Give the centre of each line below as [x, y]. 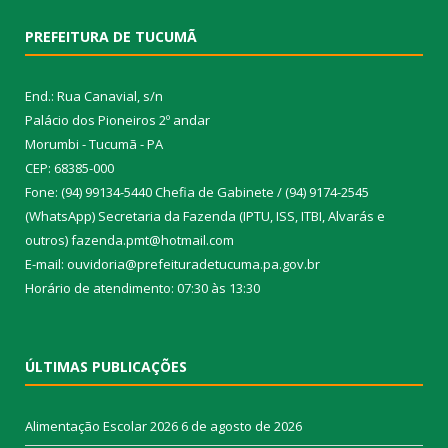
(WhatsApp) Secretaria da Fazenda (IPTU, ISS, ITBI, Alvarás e [205, 215]
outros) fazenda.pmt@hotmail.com [129, 239]
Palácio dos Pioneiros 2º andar [117, 119]
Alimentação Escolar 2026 [101, 425]
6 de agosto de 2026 [241, 425]
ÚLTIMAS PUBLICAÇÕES [106, 366]
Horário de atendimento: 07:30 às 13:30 [142, 287]
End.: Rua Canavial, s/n [94, 95]
